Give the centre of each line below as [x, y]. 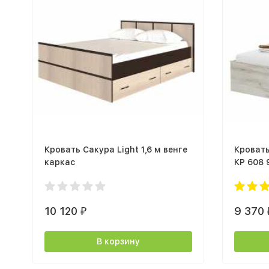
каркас [59, 162]
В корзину [118, 241]
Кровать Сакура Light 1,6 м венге [116, 149]
